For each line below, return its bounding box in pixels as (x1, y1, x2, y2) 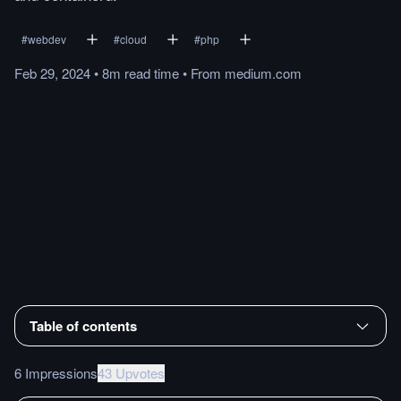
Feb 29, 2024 (14, 64, 90, 82)
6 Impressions (14, 363, 98, 382)
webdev (28, 31, 66, 47)
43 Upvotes (98, 363, 165, 382)
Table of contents (30, 315, 137, 336)
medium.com (225, 64, 302, 82)
